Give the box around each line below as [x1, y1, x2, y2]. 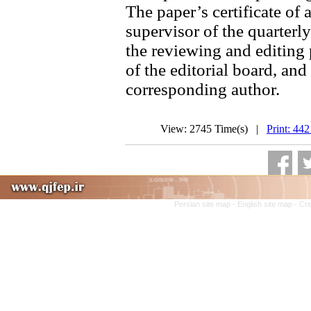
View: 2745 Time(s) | [160, 123, 267, 135]
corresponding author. [126, 80, 280, 99]
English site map [237, 200, 294, 208]
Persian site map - [174, 200, 237, 208]
